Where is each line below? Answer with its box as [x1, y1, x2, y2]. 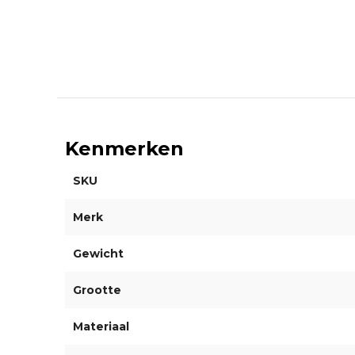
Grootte [72, 283, 121, 298]
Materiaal [72, 319, 129, 334]
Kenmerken [64, 137, 184, 161]
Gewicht [72, 246, 124, 261]
